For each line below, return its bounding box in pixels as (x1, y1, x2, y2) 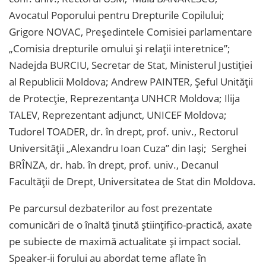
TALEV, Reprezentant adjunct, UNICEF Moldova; (9, 107, 227, 122)
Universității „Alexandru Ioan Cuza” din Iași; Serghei (9, 141, 246, 155)
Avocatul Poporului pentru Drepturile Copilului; (9, 8, 224, 22)
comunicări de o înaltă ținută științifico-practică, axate (9, 217, 252, 232)
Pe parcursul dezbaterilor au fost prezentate (9, 201, 213, 215)
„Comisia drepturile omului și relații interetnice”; (9, 41, 230, 55)
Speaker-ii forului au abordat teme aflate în (9, 251, 206, 265)
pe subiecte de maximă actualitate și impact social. (9, 234, 241, 248)
